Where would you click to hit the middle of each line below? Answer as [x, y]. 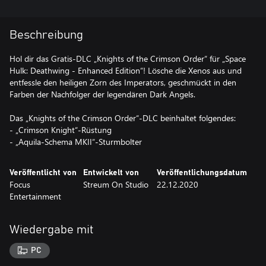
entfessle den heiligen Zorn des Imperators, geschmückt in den [123, 82]
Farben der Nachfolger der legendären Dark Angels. [102, 94]
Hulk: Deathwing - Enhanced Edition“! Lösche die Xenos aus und [126, 70]
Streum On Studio [116, 184]
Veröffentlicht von [43, 173]
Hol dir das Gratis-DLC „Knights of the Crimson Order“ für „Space [128, 58]
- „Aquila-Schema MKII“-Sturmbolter [76, 142]
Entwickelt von [111, 173]
